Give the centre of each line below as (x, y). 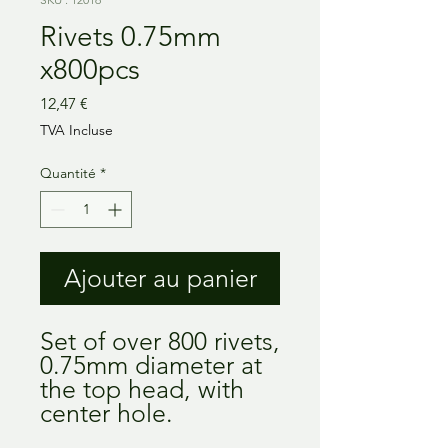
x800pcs (90, 69)
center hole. (106, 412)
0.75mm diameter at (151, 364)
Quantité (68, 172)
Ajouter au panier (160, 277)
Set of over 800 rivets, (160, 340)
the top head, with (142, 388)
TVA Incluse (76, 129)
